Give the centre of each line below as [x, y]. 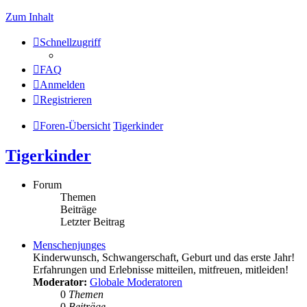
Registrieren [66, 100]
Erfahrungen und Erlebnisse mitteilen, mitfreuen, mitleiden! [161, 269]
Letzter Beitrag [93, 221]
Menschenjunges [69, 245]
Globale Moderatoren [136, 282]
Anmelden [62, 85]
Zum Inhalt [29, 17]
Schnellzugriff [70, 42]
